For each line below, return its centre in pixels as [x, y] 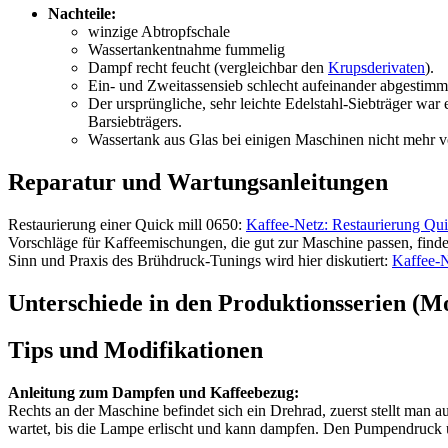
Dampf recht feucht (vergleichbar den [208, 68]
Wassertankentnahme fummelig [186, 50]
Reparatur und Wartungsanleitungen [198, 182]
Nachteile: [82, 14]
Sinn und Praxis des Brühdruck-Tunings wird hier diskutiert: [200, 260]
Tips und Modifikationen [135, 349]
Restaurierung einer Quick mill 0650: [127, 224]
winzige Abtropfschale [159, 32]
